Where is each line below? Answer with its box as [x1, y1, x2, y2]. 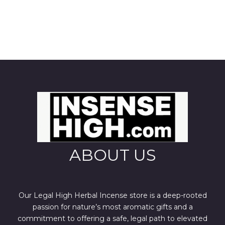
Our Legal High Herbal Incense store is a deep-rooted [18, 191, 207, 200]
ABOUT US [69, 145, 156, 165]
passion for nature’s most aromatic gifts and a [32, 202, 193, 212]
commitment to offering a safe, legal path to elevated [18, 214, 207, 223]
